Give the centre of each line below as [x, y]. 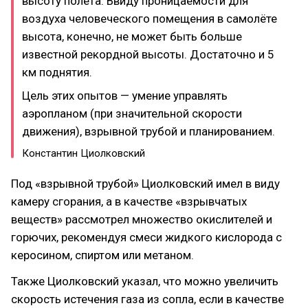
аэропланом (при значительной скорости [132, 113]
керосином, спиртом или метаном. [102, 255]
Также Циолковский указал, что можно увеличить [145, 281]
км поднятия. [57, 72]
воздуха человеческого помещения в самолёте [150, 18]
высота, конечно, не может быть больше [132, 36]
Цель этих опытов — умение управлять [125, 96]
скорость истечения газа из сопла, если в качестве [147, 299]
